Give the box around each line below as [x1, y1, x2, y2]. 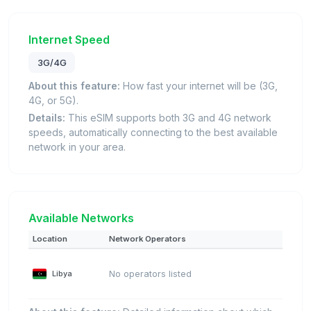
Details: [28, 111, 65, 124]
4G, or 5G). [28, 94, 78, 106]
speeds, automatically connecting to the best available [28, 126, 278, 138]
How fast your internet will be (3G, [120, 79, 278, 92]
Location [33, 233, 67, 244]
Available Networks [28, 210, 134, 225]
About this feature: [28, 79, 120, 92]
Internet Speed [28, 33, 110, 47]
